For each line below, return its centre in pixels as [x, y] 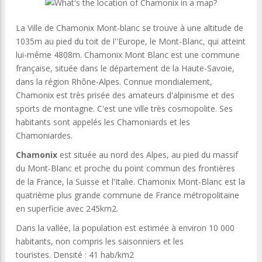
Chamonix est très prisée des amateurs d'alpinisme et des [125, 95]
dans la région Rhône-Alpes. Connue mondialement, [114, 81]
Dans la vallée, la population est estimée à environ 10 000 [125, 227]
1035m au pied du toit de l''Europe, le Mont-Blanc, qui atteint [131, 41]
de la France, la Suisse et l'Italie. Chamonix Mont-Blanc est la [130, 181]
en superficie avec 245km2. [67, 208]
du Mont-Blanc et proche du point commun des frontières [125, 168]
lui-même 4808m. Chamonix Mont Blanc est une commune [128, 54]
